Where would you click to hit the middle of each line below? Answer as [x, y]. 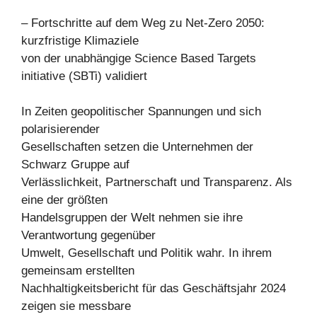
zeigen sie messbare [76, 306]
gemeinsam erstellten [78, 271]
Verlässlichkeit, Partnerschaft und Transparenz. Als [157, 182]
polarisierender [60, 129]
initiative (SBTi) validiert [84, 76]
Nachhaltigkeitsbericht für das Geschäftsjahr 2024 [154, 288]
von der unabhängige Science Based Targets [139, 58]
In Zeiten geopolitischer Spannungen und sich [141, 111]
